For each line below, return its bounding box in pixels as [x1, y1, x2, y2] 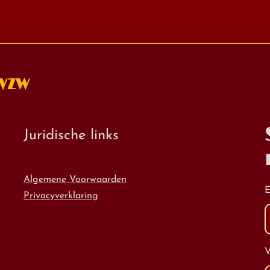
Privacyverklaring [24, 191, 98, 201]
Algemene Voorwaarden [24, 175, 127, 184]
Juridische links [24, 128, 119, 143]
